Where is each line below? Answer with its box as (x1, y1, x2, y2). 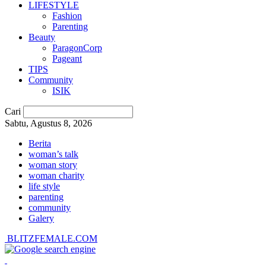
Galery (28, 213, 54, 223)
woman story (28, 160, 77, 170)
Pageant (52, 53, 82, 64)
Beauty (28, 32, 55, 42)
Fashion (52, 11, 82, 21)
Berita (28, 138, 51, 148)
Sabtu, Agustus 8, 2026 (5, 118, 92, 128)
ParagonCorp (52, 43, 102, 53)
